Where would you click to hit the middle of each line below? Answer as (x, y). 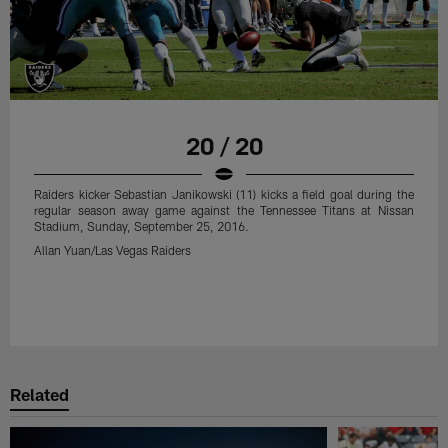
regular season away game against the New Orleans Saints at (224, 25)
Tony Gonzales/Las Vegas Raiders (124, 65)
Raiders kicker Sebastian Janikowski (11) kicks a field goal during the (224, 9)
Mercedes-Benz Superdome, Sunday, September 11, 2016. (193, 41)
